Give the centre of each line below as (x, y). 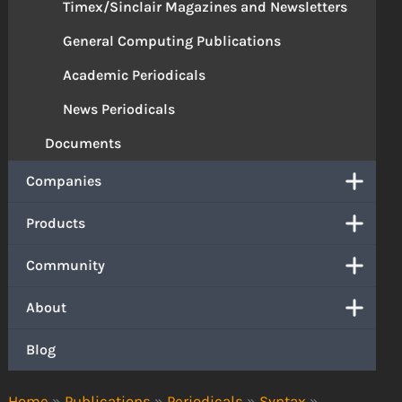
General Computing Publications (172, 40)
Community (66, 265)
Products (56, 223)
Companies (64, 180)
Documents (83, 143)
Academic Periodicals (135, 74)
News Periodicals (119, 109)
